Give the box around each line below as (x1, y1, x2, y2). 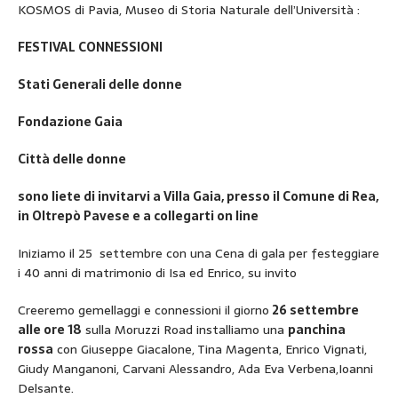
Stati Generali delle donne (18, 74, 187, 94)
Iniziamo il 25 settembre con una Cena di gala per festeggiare (18, 243, 379, 263)
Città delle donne (18, 148, 126, 169)
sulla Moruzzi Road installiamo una (82, 319, 288, 339)
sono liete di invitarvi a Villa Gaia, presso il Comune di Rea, (18, 186, 378, 206)
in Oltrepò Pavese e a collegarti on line (18, 205, 259, 226)
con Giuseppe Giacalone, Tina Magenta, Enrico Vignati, (53, 338, 367, 359)
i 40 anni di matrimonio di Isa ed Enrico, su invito (18, 262, 297, 283)
